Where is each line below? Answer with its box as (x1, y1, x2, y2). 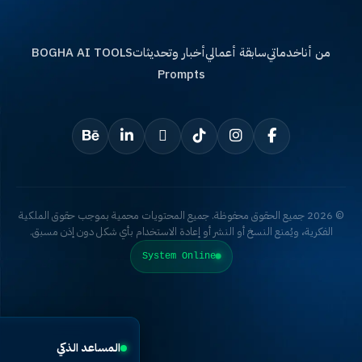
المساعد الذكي (98, 339, 162, 356)
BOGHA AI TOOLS (70, 43, 171, 61)
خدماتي (305, 43, 340, 61)
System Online (180, 250, 255, 262)
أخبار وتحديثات (171, 43, 244, 61)
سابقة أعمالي (244, 43, 305, 61)
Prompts (196, 65, 244, 83)
